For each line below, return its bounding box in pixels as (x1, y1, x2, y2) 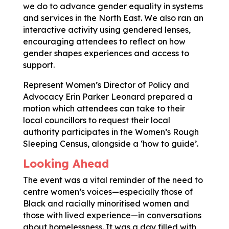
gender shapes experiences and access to (22, 48, 189, 58)
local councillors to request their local (22, 114, 170, 125)
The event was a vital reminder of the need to (22, 174, 203, 185)
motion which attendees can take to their (22, 103, 185, 113)
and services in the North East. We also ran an (22, 12, 203, 23)
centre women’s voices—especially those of (22, 186, 193, 197)
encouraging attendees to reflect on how (22, 36, 186, 47)
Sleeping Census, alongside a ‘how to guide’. (22, 138, 200, 149)
